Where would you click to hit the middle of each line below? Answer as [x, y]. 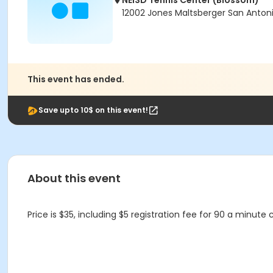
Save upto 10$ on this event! [93, 110]
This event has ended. [76, 79]
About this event [74, 178]
